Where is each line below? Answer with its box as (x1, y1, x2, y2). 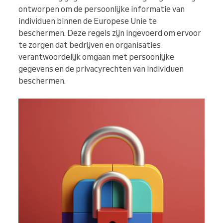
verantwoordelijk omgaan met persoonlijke (18, 52, 174, 62)
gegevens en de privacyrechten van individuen (18, 64, 184, 74)
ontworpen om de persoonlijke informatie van (18, 4, 185, 14)
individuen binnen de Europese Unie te (18, 16, 157, 26)
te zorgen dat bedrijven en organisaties (18, 40, 161, 50)
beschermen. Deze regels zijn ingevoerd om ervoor (18, 28, 201, 38)
